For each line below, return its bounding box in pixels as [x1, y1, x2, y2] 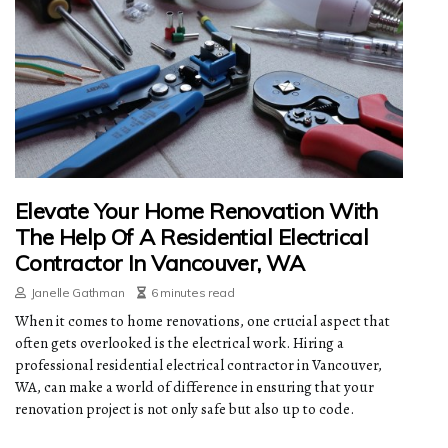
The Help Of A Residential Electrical [15, 223, 369, 252]
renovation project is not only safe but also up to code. [15, 399, 354, 420]
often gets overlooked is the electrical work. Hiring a [15, 333, 344, 354]
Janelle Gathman [30, 285, 125, 301]
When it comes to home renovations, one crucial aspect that [15, 311, 390, 332]
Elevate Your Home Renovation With [15, 197, 378, 226]
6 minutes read [150, 285, 235, 301]
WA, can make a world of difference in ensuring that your [15, 377, 374, 398]
